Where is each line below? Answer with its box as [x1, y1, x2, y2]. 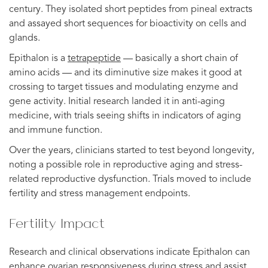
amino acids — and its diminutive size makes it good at [9, 68, 242, 78]
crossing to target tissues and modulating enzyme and [9, 82, 238, 92]
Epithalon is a [9, 53, 68, 63]
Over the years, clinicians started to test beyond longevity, [9, 145, 254, 156]
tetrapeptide [68, 53, 121, 63]
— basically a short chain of [121, 53, 238, 63]
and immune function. [9, 125, 102, 135]
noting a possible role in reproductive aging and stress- [9, 160, 242, 170]
